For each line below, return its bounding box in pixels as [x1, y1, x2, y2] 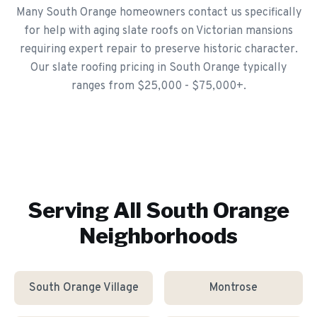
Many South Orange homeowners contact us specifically [16, 6, 301, 20]
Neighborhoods [79, 223, 238, 248]
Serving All [28, 197, 146, 223]
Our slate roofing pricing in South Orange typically [30, 61, 287, 75]
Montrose [209, 281, 258, 295]
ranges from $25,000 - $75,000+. [71, 79, 246, 93]
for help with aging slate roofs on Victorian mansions [24, 24, 293, 38]
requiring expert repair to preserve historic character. [19, 42, 298, 57]
